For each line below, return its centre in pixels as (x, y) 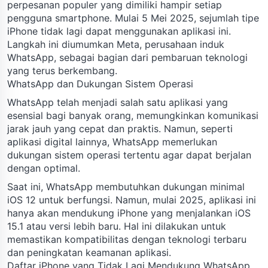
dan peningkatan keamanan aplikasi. (89, 252)
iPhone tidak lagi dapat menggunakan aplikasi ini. (119, 31)
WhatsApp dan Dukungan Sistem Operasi (100, 83)
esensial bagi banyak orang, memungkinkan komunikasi (133, 115)
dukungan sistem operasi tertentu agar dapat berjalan (129, 155)
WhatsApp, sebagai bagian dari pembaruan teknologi (127, 57)
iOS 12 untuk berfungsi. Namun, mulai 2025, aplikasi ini (132, 200)
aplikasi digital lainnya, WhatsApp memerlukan (112, 141)
